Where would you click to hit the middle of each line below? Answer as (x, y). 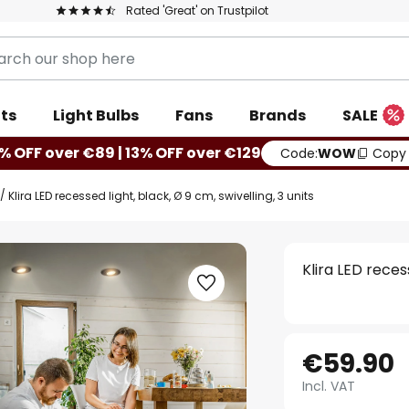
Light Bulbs (96, 115)
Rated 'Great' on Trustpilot (197, 10)
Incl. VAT (329, 386)
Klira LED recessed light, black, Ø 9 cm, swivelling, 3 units (161, 195)
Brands (278, 115)
